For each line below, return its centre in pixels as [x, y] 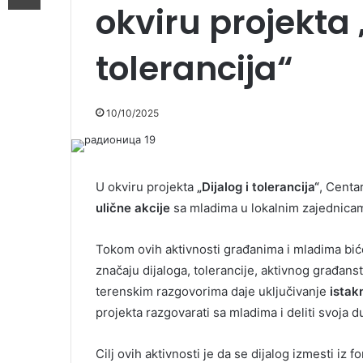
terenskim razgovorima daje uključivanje [213, 291]
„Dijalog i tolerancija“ [258, 186]
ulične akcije [133, 207]
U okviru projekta [146, 186]
